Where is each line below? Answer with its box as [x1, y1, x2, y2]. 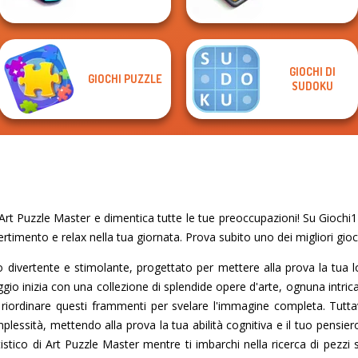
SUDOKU [291, 79, 333, 93]
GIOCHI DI [288, 65, 336, 78]
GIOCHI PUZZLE [88, 72, 162, 86]
